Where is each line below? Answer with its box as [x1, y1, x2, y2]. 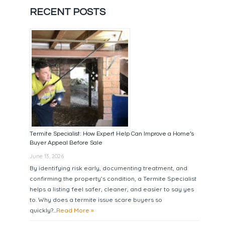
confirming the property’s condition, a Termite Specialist [30, 174, 197, 182]
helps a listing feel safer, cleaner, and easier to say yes [30, 185, 194, 193]
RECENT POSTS [30, 7, 106, 17]
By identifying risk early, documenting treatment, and [30, 164, 188, 172]
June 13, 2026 [30, 152, 64, 160]
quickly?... [30, 206, 57, 214]
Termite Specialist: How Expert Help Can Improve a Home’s [30, 130, 194, 137]
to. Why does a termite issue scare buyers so [30, 195, 163, 203]
